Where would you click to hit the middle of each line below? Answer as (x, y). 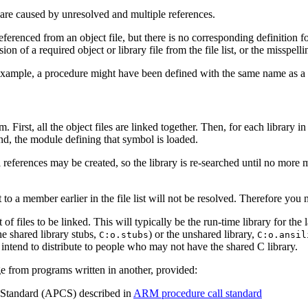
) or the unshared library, (203, 234)
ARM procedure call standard (198, 294)
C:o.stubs (124, 235)
